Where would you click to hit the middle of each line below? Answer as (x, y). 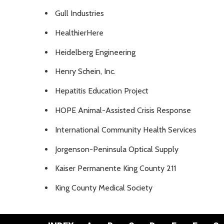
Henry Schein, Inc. (85, 71)
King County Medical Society (104, 188)
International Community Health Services (126, 129)
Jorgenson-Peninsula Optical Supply (117, 149)
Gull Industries (79, 13)
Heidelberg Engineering (95, 52)
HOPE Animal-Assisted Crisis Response (123, 110)
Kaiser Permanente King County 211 (115, 168)
